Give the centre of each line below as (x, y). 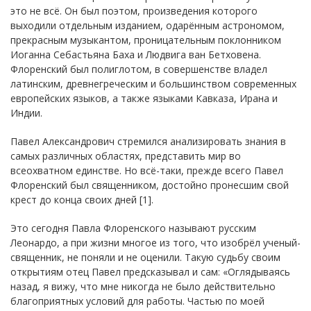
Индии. (26, 112)
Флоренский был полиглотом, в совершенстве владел (139, 69)
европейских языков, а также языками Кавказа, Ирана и (144, 98)
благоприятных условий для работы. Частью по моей (137, 301)
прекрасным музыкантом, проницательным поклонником (146, 40)
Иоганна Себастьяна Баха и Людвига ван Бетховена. (136, 54)
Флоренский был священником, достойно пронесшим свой (150, 185)
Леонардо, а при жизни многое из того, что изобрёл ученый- (155, 242)
